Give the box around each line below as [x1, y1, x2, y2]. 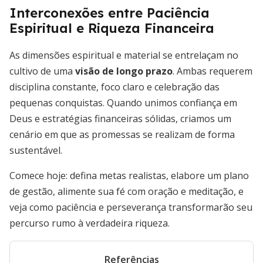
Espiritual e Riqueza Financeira [9, 20, 214, 36]
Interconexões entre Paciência [9, 5, 210, 21]
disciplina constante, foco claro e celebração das [9, 80, 220, 93]
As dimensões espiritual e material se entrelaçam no [9, 49, 238, 62]
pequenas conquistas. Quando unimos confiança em [9, 96, 237, 109]
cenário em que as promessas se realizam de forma [9, 128, 235, 141]
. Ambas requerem [173, 65, 252, 77]
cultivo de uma [9, 65, 75, 77]
